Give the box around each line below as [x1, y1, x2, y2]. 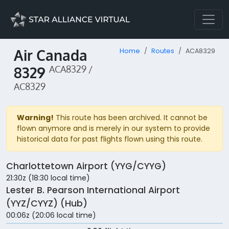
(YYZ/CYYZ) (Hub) [6, 197, 87, 210]
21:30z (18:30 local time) [6, 173, 90, 184]
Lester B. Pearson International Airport [6, 184, 180, 197]
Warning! [17, 112, 54, 123]
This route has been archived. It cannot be [54, 112, 208, 123]
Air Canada [14, 46, 87, 64]
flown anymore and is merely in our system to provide [17, 123, 210, 134]
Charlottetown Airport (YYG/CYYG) [6, 160, 166, 173]
